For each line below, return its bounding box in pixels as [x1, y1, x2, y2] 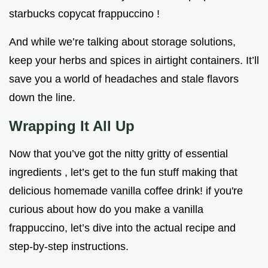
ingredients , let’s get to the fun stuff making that [9, 166, 237, 179]
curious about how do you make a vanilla [9, 203, 203, 216]
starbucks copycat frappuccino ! [9, 8, 160, 20]
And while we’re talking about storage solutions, [9, 36, 236, 48]
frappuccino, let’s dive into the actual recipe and [9, 222, 236, 234]
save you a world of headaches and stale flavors [9, 73, 239, 86]
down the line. [9, 92, 75, 104]
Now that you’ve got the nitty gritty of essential [9, 148, 228, 160]
